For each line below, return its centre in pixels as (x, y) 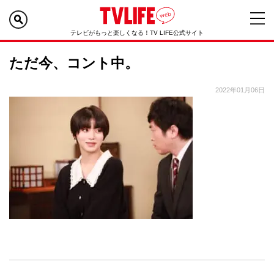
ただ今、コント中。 (74, 63)
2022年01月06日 (240, 90)
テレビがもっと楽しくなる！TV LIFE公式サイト (137, 33)
